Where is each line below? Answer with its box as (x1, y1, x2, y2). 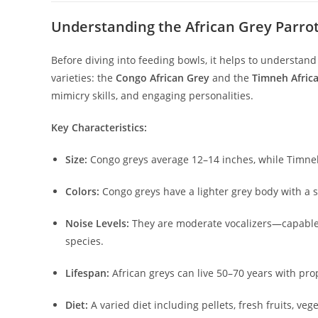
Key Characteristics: (51, 121, 147, 135)
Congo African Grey (116, 71, 209, 85)
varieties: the (51, 71, 116, 85)
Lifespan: (65, 266, 109, 280)
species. (65, 234, 104, 248)
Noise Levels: (65, 216, 129, 231)
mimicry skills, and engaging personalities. (51, 89, 253, 103)
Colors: (65, 185, 99, 199)
